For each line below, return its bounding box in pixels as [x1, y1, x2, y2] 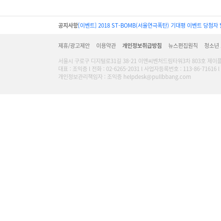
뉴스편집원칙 [168, 41, 198, 49]
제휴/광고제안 [58, 41, 90, 49]
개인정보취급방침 [122, 41, 162, 49]
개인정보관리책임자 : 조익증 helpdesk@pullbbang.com [58, 73, 191, 80]
